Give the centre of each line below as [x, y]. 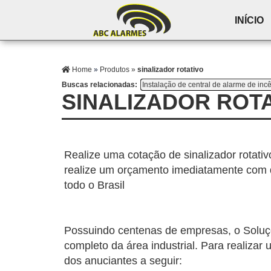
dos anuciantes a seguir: [123, 260]
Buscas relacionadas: [100, 85]
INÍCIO [249, 20]
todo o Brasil [94, 185]
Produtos [115, 70]
